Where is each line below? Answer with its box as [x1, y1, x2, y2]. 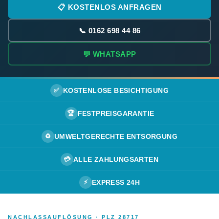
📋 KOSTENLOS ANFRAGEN [57, 2, 162, 11]
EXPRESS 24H [91, 178, 140, 186]
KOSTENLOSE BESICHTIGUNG [63, 87, 169, 94]
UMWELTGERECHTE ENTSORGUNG [54, 132, 177, 140]
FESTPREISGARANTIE [77, 109, 154, 117]
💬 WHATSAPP [83, 49, 136, 58]
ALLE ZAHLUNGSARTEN [73, 155, 159, 163]
